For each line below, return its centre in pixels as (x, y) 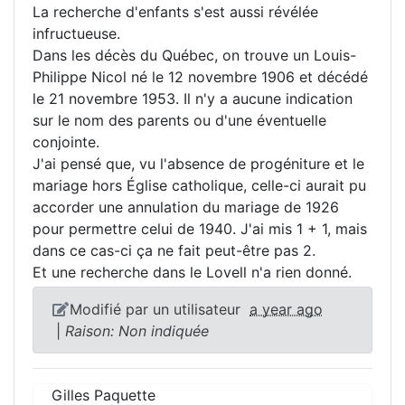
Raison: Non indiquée (137, 331)
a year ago (286, 310)
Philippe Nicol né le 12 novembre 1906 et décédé (200, 77)
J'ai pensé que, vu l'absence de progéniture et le (198, 164)
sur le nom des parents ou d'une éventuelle (179, 121)
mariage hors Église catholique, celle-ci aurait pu (199, 186)
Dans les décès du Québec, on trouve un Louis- (194, 56)
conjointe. (66, 142)
